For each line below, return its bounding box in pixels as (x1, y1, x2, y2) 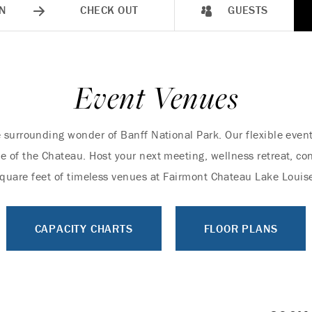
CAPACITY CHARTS (34, 221, 133, 235)
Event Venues (73, 76, 239, 118)
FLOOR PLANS (203, 221, 278, 235)
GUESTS (224, 3, 268, 17)
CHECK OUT (80, 3, 139, 17)
